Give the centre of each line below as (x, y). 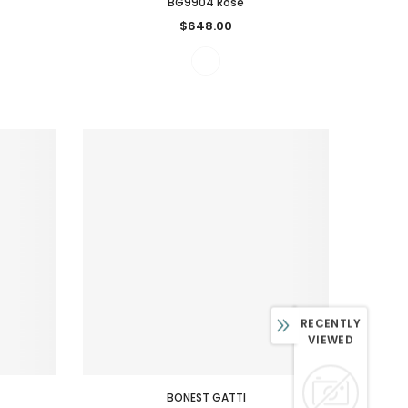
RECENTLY (331, 323)
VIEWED (331, 340)
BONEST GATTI (206, 398)
